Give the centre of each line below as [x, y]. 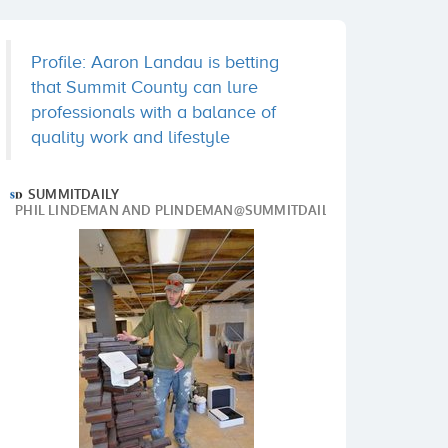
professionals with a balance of [153, 112]
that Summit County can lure [144, 87]
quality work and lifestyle [130, 137]
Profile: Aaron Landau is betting [155, 62]
